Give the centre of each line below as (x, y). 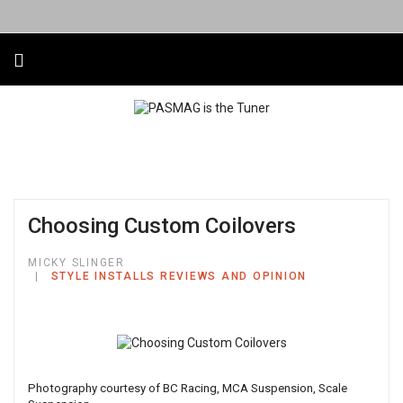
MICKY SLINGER (76, 263)
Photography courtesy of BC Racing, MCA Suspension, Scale (188, 389)
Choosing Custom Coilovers (162, 226)
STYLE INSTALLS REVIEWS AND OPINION (179, 276)
